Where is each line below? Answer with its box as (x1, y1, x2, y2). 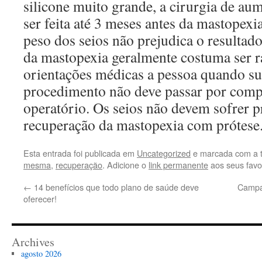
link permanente (149, 158, 208, 171)
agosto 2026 (20, 248, 61, 260)
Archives (12, 234, 54, 250)
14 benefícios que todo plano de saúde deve (32, 181, 199, 194)
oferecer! (23, 192, 57, 205)
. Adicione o (102, 158, 149, 171)
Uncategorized (137, 147, 191, 160)
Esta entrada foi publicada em (23, 147, 137, 160)
